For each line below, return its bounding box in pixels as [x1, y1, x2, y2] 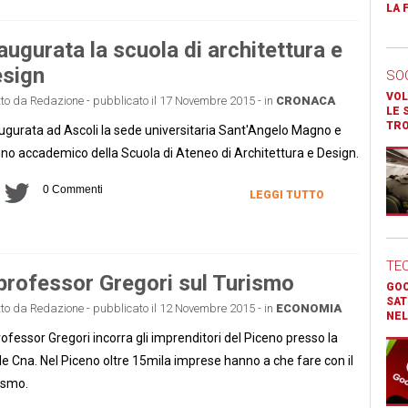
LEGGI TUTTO [249, 188, 324, 201]
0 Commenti [42, 182, 103, 196]
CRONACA [275, 93, 335, 107]
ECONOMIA [275, 301, 342, 315]
